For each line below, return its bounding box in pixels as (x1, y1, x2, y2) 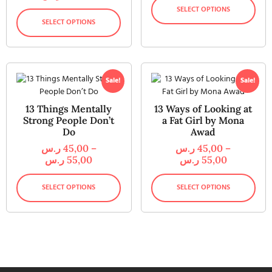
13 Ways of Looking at (154, 102, 253, 115)
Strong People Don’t (23, 114, 115, 126)
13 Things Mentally (25, 102, 112, 115)
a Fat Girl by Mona (162, 114, 245, 126)
